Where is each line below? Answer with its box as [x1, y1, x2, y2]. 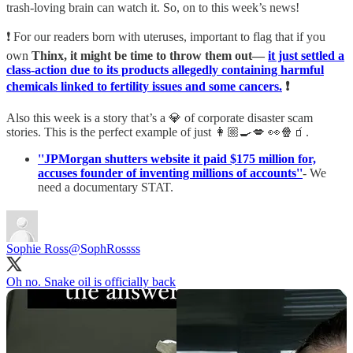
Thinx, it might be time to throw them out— [32, 48, 268, 62]
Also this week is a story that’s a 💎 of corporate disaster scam [6, 110, 313, 124]
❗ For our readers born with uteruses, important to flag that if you [6, 29, 325, 43]
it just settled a [268, 48, 344, 62]
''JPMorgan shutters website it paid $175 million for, [38, 151, 316, 165]
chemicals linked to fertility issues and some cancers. [6, 79, 282, 93]
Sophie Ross [6, 241, 69, 255]
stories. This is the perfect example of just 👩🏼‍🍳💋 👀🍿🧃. [6, 124, 309, 139]
